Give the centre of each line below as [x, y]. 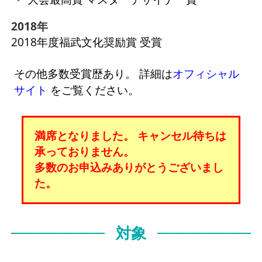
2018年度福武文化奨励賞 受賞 [86, 42]
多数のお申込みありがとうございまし [129, 167]
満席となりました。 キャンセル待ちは [130, 136]
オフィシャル [206, 73]
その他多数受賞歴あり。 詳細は [94, 73]
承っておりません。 [84, 151]
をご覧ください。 [94, 89]
